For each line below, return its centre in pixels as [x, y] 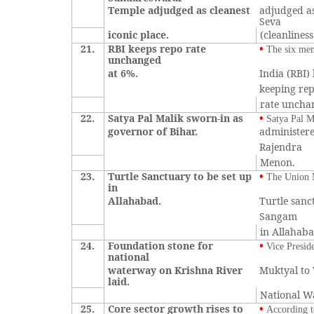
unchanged [135, 60]
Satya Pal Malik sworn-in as [176, 118]
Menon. [278, 162]
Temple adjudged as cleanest [179, 10]
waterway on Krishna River [176, 270]
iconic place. [139, 35]
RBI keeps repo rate [157, 49]
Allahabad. [135, 201]
